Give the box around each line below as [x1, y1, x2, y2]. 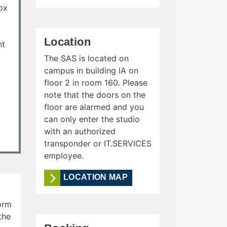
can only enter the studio [44, 114, 140, 124]
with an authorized [44, 126, 116, 136]
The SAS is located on [44, 53, 129, 63]
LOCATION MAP [63, 173, 128, 182]
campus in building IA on [44, 65, 138, 75]
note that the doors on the [44, 90, 145, 100]
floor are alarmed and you [44, 102, 144, 112]
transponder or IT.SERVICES [44, 138, 152, 148]
